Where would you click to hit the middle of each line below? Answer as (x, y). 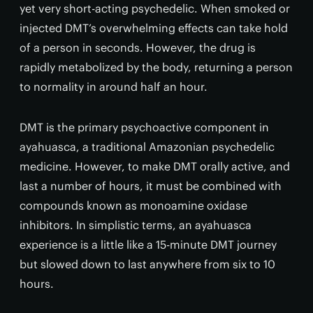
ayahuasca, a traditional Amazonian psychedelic (147, 147)
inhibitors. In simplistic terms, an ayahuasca (136, 225)
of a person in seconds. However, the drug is (138, 48)
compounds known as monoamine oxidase (133, 205)
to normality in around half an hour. (114, 87)
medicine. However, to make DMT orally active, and (155, 166)
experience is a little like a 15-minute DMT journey (148, 245)
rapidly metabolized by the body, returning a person (156, 67)
